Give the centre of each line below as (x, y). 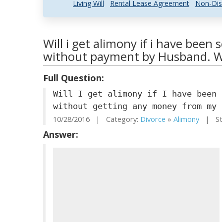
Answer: (61, 134)
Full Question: (74, 78)
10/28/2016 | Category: (97, 119)
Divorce (153, 119)
